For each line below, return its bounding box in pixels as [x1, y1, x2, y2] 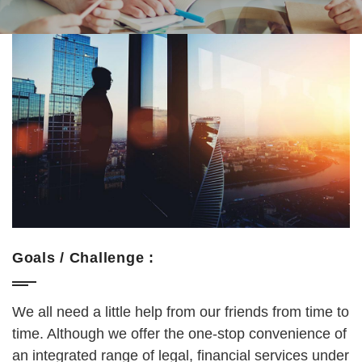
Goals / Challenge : [12, 250, 154, 267]
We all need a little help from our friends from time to [12, 304, 349, 321]
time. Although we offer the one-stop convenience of [12, 326, 347, 343]
